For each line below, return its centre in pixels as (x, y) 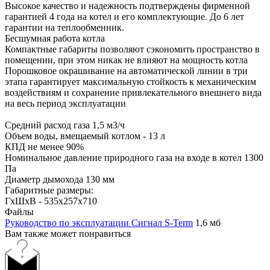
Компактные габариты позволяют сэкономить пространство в (132, 49)
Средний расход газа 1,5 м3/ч (65, 125)
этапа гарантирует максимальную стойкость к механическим (130, 81)
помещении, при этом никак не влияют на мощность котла (126, 60)
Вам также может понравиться (68, 233)
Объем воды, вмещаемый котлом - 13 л (85, 136)
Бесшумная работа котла (55, 38)
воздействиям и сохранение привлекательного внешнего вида (133, 92)
